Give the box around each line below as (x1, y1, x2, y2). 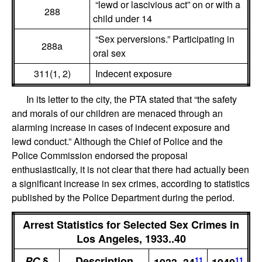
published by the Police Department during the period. (12, 190, 235, 204)
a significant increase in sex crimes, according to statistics (12, 176, 250, 190)
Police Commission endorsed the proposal (12, 148, 188, 162)
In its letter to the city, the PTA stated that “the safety (26, 92, 237, 106)
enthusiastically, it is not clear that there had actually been (12, 162, 249, 176)
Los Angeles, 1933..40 (76, 231, 186, 247)
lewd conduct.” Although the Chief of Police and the (12, 134, 223, 148)
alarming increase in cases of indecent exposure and (12, 120, 230, 134)
